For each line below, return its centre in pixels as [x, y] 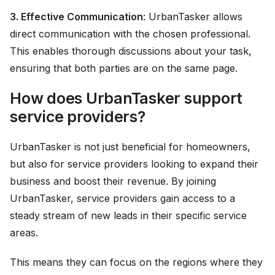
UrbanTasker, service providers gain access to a [122, 199]
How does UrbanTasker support [126, 99]
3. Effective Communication [76, 17]
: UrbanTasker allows [193, 17]
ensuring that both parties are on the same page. [124, 68]
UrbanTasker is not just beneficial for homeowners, [130, 147]
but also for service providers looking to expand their [134, 164]
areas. [24, 233]
